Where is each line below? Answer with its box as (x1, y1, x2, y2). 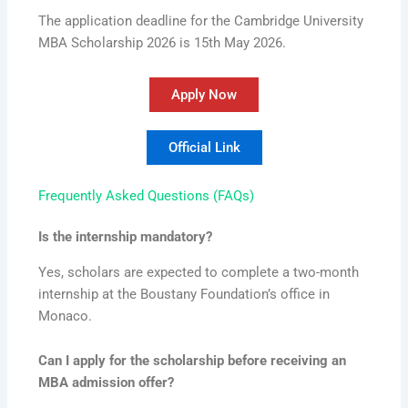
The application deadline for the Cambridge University (38, 13, 364, 30)
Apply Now (171, 86, 237, 103)
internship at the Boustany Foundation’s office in (38, 285, 331, 302)
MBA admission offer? (38, 374, 175, 392)
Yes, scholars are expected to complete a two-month (38, 263, 360, 280)
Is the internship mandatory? (38, 229, 213, 246)
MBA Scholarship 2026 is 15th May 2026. (38, 35, 287, 52)
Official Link (168, 138, 240, 156)
